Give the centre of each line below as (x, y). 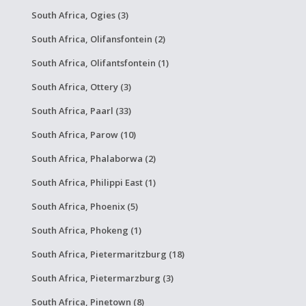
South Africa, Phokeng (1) (86, 230)
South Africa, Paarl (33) (81, 111)
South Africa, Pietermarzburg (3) (102, 278)
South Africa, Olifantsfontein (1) (100, 63)
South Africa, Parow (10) (83, 135)
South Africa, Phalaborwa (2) (93, 158)
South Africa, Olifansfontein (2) (98, 39)
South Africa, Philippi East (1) (93, 182)
